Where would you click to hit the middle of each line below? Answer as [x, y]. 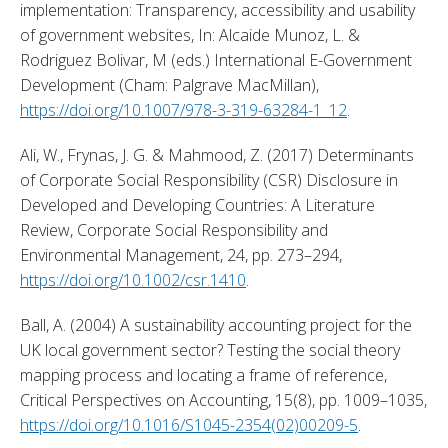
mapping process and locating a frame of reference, [203, 374]
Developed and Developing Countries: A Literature [197, 204]
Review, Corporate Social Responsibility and [174, 229]
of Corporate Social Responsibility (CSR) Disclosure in [209, 179]
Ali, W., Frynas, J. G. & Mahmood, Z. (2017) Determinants [217, 154]
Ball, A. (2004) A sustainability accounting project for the [216, 324]
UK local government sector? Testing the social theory [210, 349]
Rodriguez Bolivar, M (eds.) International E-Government [216, 59]
